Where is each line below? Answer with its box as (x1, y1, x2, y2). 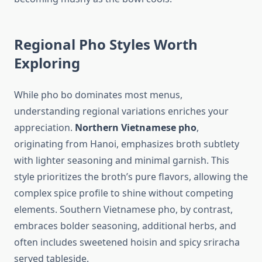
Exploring (14, 53, 80, 73)
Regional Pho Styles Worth (14, 35, 198, 54)
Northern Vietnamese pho (75, 121, 196, 135)
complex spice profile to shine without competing (14, 187, 233, 200)
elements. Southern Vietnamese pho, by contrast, (14, 203, 233, 216)
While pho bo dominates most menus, (14, 88, 182, 102)
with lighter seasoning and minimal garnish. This (14, 154, 229, 167)
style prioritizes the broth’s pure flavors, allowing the (14, 170, 248, 184)
